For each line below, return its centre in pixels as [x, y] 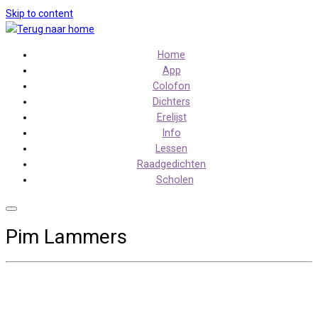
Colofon [171, 86]
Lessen [171, 148]
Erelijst [171, 117]
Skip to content [39, 13]
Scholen [175, 180]
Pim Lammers [66, 237]
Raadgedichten [171, 164]
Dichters [171, 102]
